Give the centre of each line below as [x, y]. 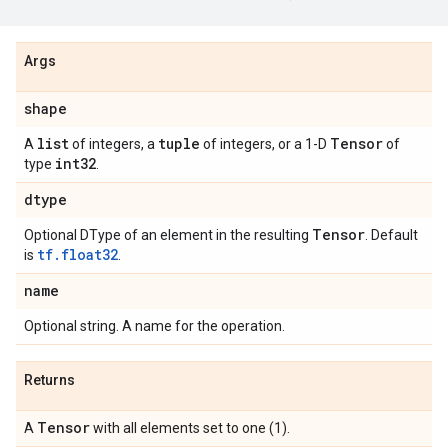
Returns [49, 380]
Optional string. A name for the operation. [154, 326]
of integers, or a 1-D [265, 144]
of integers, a [113, 144]
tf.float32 [77, 254]
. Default [391, 235]
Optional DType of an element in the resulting [168, 235]
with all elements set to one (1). [190, 428]
